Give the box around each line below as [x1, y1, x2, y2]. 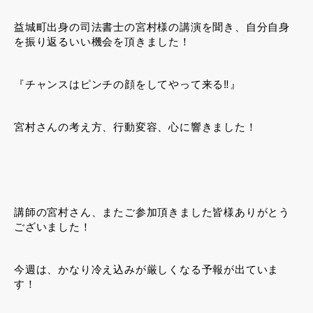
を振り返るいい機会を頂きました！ [14, 36, 191, 48]
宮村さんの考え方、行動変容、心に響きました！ [14, 121, 257, 133]
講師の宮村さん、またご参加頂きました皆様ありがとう [14, 206, 291, 219]
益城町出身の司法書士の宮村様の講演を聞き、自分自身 [14, 21, 290, 34]
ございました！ [14, 221, 92, 233]
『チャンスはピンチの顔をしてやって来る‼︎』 [14, 78, 241, 91]
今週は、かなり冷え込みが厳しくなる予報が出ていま [14, 263, 279, 276]
